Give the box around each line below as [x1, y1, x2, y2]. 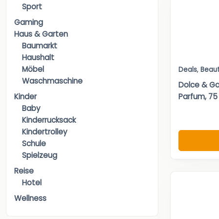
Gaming [14, 17, 43, 28]
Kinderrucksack [22, 115, 76, 126]
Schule [22, 138, 46, 149]
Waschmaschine [22, 76, 83, 87]
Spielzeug [22, 150, 57, 161]
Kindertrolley [22, 127, 67, 137]
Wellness [14, 193, 46, 204]
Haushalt [22, 52, 54, 63]
